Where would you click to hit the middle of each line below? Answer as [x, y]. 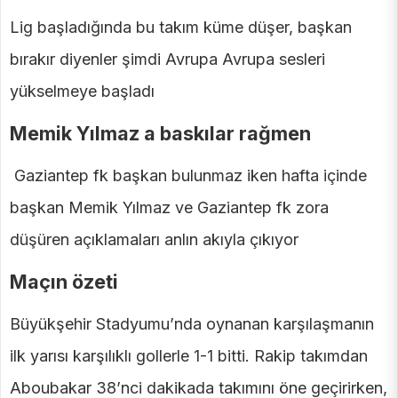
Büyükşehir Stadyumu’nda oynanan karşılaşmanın [192, 324]
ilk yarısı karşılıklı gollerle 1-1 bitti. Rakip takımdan [189, 356]
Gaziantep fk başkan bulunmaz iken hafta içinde [188, 176]
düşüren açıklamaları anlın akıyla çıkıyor [154, 240]
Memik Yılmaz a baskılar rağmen [160, 134]
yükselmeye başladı [82, 92]
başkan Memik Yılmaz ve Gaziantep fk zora [169, 208]
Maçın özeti [64, 282]
